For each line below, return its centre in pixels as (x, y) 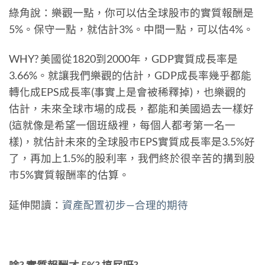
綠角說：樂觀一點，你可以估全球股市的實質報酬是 (131, 12)
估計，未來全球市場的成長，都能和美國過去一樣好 (131, 109)
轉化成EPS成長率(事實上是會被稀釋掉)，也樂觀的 (127, 92)
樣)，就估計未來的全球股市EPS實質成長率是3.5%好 (132, 142)
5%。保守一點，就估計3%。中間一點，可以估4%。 (131, 29)
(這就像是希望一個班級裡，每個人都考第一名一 (122, 125)
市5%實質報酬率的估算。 (69, 175)
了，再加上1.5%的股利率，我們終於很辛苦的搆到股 (132, 159)
